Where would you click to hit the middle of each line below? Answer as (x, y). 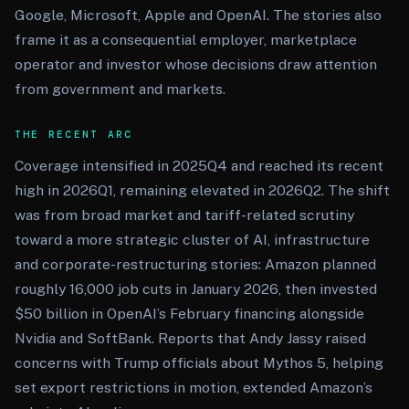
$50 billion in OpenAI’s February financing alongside (189, 314)
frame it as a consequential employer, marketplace (186, 40)
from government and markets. (120, 89)
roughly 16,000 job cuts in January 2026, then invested (196, 289)
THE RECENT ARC (74, 134)
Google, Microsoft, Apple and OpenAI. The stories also (198, 15)
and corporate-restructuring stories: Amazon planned (195, 264)
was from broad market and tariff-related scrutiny (184, 215)
